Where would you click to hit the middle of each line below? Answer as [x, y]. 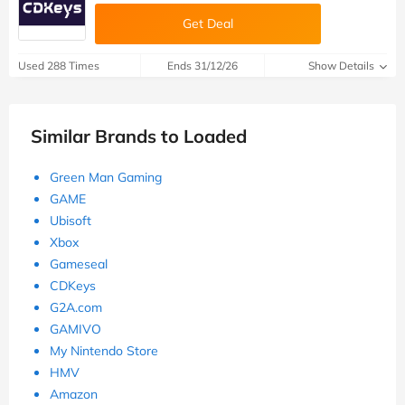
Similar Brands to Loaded [139, 137]
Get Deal [208, 24]
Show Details [342, 66]
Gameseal [79, 264]
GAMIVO [75, 330]
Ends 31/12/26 [202, 66]
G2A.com [76, 308]
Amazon [74, 395]
